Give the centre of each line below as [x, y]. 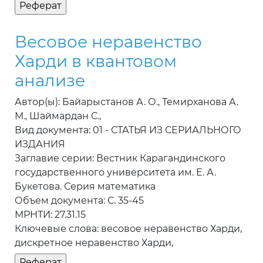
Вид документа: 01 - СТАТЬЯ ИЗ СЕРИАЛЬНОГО [128, 130]
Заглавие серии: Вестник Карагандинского [120, 159]
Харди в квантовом [96, 61]
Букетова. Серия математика [85, 187]
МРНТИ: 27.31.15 [50, 215]
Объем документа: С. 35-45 [79, 201]
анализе [50, 81]
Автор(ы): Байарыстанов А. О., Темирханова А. [127, 102]
